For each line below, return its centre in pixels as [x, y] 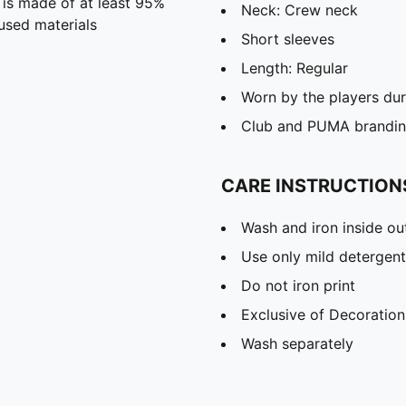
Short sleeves [288, 39]
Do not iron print [298, 285]
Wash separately [297, 343]
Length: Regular [295, 68]
